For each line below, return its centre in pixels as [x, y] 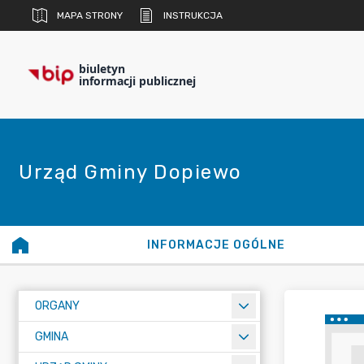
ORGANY [57, 306]
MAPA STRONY [90, 15]
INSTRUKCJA [193, 15]
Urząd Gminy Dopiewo [130, 172]
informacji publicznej [137, 81]
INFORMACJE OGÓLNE [216, 245]
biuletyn [102, 69]
